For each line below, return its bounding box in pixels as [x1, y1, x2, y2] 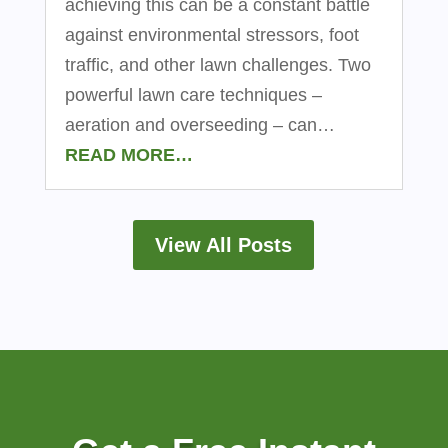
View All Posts [155, 234, 293, 257]
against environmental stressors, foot [64, 25, 359, 46]
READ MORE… [64, 145, 193, 166]
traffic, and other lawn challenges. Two [64, 55, 371, 76]
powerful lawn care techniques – [64, 85, 322, 106]
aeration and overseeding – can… [64, 115, 335, 136]
